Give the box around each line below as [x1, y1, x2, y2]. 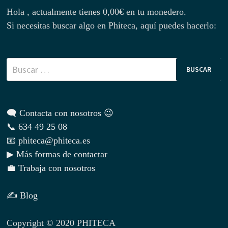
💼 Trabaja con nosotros [7, 162, 96, 173]
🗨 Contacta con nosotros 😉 [7, 107, 114, 118]
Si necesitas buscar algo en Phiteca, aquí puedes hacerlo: [7, 20, 217, 31]
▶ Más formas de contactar [7, 149, 108, 159]
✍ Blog [7, 190, 38, 201]
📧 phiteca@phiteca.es [7, 135, 91, 146]
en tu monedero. [124, 6, 187, 17]
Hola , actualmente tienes [7, 6, 103, 17]
